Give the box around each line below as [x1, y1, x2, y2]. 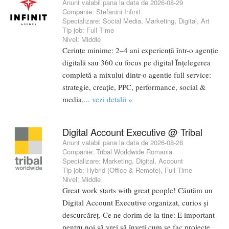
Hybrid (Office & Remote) [86, 165, 161, 175]
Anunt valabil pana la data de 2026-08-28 [62, 137, 183, 147]
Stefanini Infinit [96, 6, 141, 16]
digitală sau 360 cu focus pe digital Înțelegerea [62, 57, 211, 67]
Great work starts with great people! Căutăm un [62, 185, 213, 195]
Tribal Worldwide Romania [96, 146, 172, 156]
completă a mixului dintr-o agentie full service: [62, 69, 211, 80]
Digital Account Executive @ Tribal [62, 125, 202, 139]
